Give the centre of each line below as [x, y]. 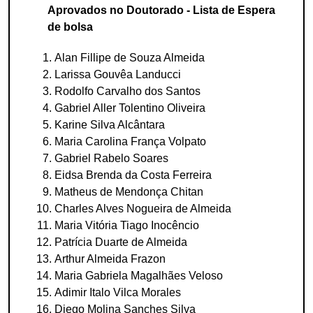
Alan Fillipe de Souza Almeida [130, 58]
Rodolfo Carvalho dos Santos [128, 91]
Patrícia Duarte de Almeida [121, 242]
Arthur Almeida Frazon [110, 259]
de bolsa [70, 27]
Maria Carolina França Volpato [130, 141]
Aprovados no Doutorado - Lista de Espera [161, 10]
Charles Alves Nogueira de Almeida [143, 209]
